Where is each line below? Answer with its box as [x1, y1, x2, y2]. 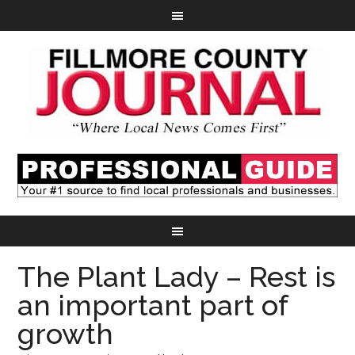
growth [17, 317, 114, 351]
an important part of [17, 288, 288, 323]
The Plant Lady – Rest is [17, 260, 336, 294]
